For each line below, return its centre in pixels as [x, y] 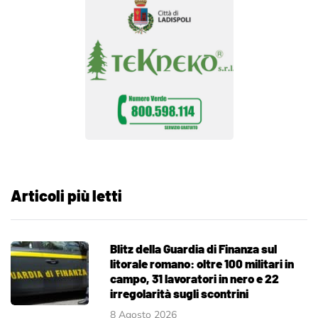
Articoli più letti [66, 196]
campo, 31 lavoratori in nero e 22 [194, 279]
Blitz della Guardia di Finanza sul [193, 249]
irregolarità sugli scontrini [179, 294]
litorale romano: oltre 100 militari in [202, 264]
